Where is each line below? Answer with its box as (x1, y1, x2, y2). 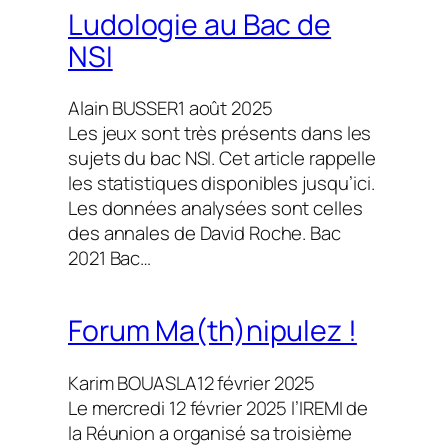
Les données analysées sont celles (68, 195, 363, 222)
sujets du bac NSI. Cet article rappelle (68, 145, 377, 172)
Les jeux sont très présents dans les (68, 120, 372, 147)
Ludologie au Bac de (68, 4, 332, 44)
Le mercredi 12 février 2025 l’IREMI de (68, 394, 369, 421)
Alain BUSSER (68, 95, 178, 122)
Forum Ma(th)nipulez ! (68, 310, 357, 350)
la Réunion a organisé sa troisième (68, 419, 352, 446)
